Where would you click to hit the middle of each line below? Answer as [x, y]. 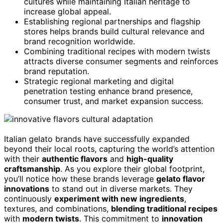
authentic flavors [75, 159]
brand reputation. [56, 71]
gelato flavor [181, 179]
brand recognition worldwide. [79, 42]
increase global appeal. [67, 12]
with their [23, 159]
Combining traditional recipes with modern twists [117, 52]
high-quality [150, 159]
